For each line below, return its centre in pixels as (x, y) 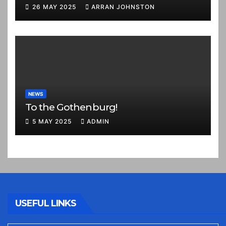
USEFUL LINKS (46, 204)
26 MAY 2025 (55, 7)
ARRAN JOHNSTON (123, 7)
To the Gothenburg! (71, 107)
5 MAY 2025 (53, 122)
